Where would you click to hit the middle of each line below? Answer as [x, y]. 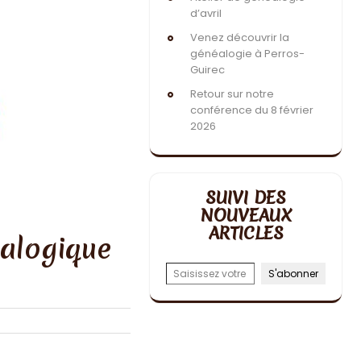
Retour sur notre [232, 94]
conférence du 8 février [252, 110]
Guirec [207, 70]
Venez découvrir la [240, 37]
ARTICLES [246, 233]
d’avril [206, 13]
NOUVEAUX [246, 216]
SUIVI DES [246, 198]
